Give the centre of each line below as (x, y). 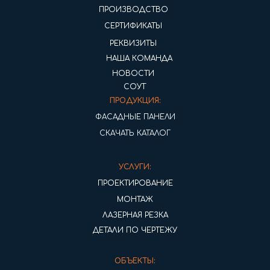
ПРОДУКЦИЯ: (135, 101)
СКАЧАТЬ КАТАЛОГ (135, 133)
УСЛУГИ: (135, 167)
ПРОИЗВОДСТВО (133, 10)
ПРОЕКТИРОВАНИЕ (135, 184)
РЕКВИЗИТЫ (133, 44)
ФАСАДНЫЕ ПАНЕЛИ (135, 117)
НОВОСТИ (133, 74)
